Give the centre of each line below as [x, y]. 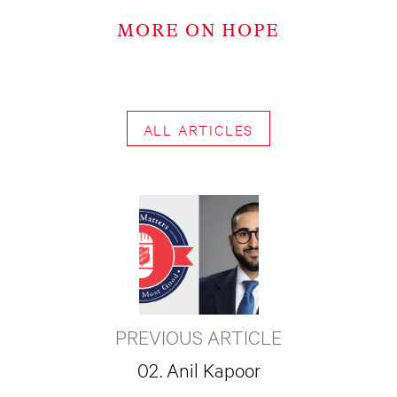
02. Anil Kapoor [198, 369]
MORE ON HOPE [198, 31]
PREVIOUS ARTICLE [198, 336]
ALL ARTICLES [198, 128]
